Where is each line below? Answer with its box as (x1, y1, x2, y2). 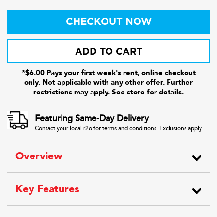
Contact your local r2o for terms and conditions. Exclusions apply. (35, 125, 203, 132)
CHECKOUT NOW (65, 17, 152, 27)
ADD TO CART (75, 47, 142, 57)
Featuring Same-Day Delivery (35, 113, 149, 124)
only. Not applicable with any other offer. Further (24, 77, 193, 87)
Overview (15, 149, 62, 163)
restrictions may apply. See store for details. (33, 87, 184, 97)
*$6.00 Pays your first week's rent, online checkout (21, 68, 196, 77)
